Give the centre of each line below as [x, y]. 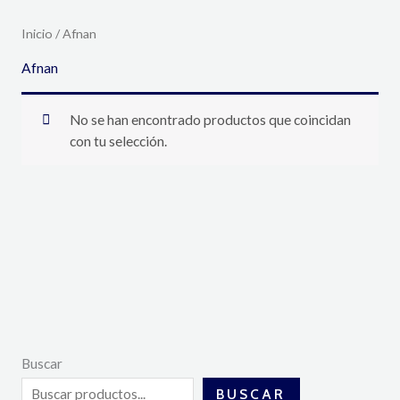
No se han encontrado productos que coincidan [211, 119]
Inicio [37, 33]
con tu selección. [119, 141]
